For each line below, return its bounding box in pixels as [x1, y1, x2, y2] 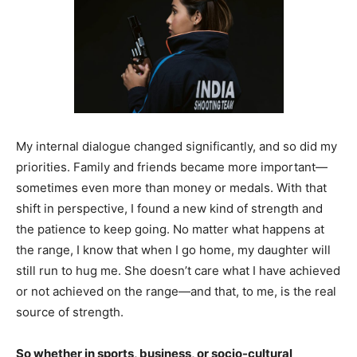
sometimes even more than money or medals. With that [16, 179, 327, 195]
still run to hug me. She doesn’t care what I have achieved [16, 262, 340, 278]
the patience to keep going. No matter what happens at [16, 221, 324, 237]
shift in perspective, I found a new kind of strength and [16, 200, 323, 216]
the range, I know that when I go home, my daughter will [16, 241, 331, 257]
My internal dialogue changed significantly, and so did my [16, 138, 337, 154]
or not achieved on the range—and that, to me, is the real [16, 283, 336, 299]
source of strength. [16, 304, 124, 320]
